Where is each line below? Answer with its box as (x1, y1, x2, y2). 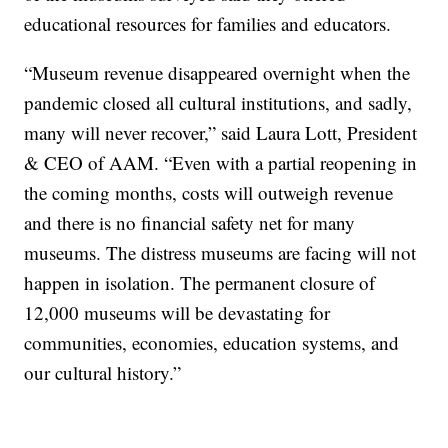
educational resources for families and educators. (24, 11, 392, 37)
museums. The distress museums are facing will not (24, 240, 417, 266)
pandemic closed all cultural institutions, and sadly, (24, 90, 413, 116)
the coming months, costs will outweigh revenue (24, 180, 394, 206)
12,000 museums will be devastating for (24, 300, 331, 326)
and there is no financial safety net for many (24, 210, 356, 236)
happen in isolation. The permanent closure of (24, 270, 376, 296)
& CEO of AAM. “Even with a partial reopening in (24, 150, 418, 176)
